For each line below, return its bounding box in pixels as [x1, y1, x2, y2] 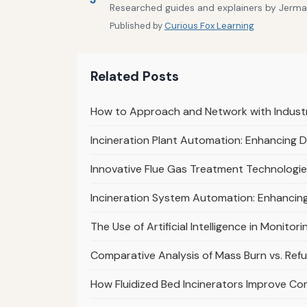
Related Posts [90, 67, 179, 85]
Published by [110, 19, 164, 32]
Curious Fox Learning [164, 19, 254, 32]
